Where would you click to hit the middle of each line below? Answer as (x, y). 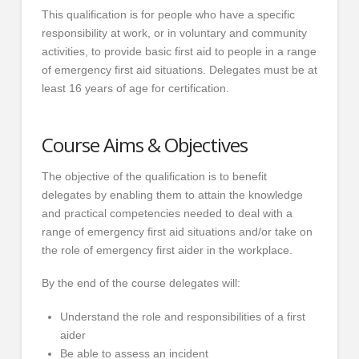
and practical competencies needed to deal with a (167, 213)
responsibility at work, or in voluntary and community (174, 32)
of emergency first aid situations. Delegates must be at (179, 69)
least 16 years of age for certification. (135, 88)
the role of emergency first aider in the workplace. (167, 250)
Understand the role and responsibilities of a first (183, 316)
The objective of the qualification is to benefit (154, 176)
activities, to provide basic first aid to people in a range (179, 51)
